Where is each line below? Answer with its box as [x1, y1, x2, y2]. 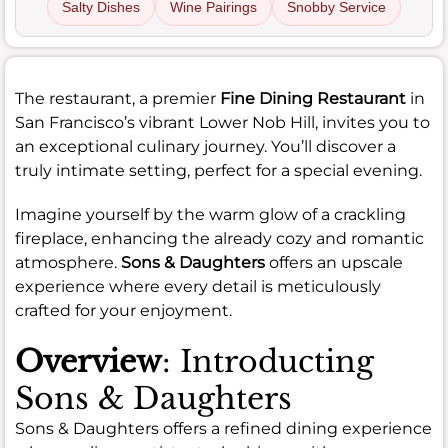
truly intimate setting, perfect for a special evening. [15, 160, 422, 180]
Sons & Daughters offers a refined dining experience [15, 418, 432, 438]
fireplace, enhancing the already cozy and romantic [15, 228, 424, 248]
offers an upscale [265, 252, 403, 272]
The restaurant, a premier [15, 88, 220, 108]
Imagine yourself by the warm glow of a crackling [15, 204, 406, 224]
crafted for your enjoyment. [15, 300, 232, 320]
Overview [15, 342, 162, 380]
